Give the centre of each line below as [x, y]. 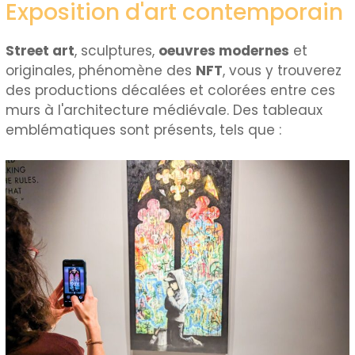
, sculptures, [117, 50]
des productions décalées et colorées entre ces [171, 90]
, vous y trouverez [282, 70]
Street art [40, 50]
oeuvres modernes [224, 50]
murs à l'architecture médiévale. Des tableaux [164, 110]
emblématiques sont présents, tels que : [144, 130]
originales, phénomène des [101, 70]
